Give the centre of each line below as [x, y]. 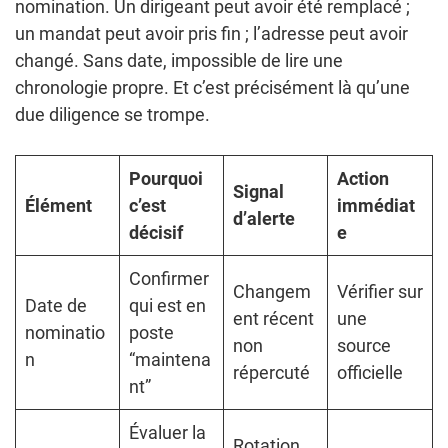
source [364, 346]
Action [363, 179]
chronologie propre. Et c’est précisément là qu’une [212, 88]
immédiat [376, 206]
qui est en [167, 306]
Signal [258, 192]
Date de [56, 306]
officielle [370, 373]
